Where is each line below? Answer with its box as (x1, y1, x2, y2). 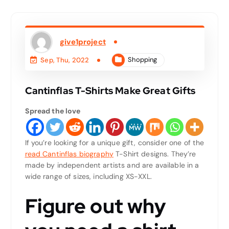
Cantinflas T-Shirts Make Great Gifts (25, 83, 196, 97)
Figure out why (25, 192, 167, 219)
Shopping (128, 55, 157, 64)
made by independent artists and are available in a (25, 160, 199, 170)
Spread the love (25, 106, 81, 116)
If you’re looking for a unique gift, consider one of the (25, 138, 204, 147)
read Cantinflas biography (25, 149, 114, 158)
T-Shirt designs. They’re (113, 149, 196, 158)
